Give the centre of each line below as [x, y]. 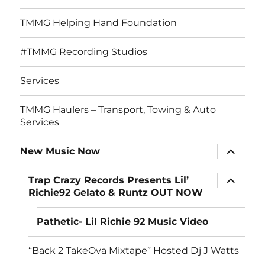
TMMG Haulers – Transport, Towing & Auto [118, 110]
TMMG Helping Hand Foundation [99, 23]
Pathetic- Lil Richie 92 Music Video [123, 222]
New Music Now [60, 151]
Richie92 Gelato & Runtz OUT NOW [116, 193]
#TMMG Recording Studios [84, 52]
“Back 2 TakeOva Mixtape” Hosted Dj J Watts [134, 251]
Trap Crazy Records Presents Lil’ [109, 180]
